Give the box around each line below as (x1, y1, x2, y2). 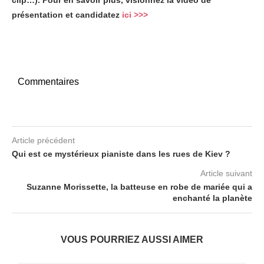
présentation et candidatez (12, 10, 122, 19)
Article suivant (200, 169, 252, 178)
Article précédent (12, 136, 75, 145)
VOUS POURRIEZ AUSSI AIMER (61, 235, 203, 245)
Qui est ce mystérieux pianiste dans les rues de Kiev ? (12, 149, 230, 159)
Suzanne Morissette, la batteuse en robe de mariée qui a (27, 182, 252, 192)
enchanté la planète (173, 193, 252, 203)
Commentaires (18, 77, 79, 87)
